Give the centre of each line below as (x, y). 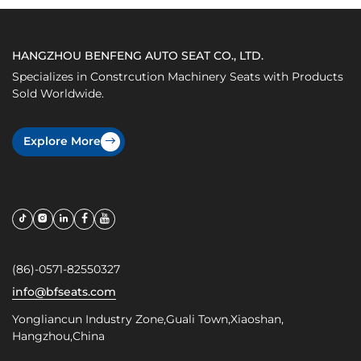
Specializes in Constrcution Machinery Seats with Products (178, 76)
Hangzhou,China (58, 336)
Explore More (62, 141)
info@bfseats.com (64, 291)
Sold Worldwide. (58, 93)
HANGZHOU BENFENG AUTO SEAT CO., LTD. (138, 55)
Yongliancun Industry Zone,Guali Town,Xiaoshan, (148, 319)
